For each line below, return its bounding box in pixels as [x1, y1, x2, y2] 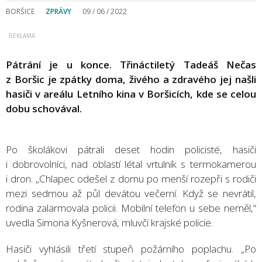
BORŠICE [6, 6, 35, 16]
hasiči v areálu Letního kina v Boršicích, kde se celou [6, 87, 256, 101]
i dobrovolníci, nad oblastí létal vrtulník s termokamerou [6, 157, 256, 171]
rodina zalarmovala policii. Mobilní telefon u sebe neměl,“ [6, 201, 256, 215]
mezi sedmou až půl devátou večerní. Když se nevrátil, [6, 186, 256, 200]
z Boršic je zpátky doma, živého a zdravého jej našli [6, 72, 256, 86]
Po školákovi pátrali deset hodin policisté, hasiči [6, 142, 256, 156]
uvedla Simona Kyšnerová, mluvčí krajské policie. [6, 215, 213, 229]
